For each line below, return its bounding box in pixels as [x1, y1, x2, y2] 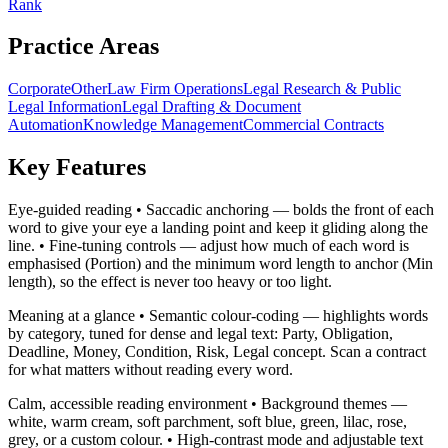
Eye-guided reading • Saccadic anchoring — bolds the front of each [8, 201, 434, 219]
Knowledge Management [83, 116, 243, 134]
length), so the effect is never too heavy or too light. [8, 273, 332, 291]
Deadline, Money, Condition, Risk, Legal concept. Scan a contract [8, 343, 426, 361]
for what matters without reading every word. [8, 361, 293, 379]
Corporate [8, 80, 71, 98]
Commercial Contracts [243, 116, 384, 134]
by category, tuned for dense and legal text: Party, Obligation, [8, 325, 393, 343]
